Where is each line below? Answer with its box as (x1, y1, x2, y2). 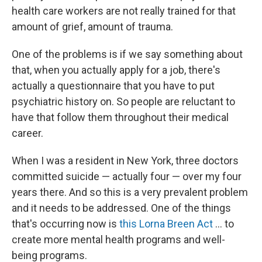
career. (12, 127, 43, 139)
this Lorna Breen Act (119, 218, 213, 230)
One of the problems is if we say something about (12, 48, 243, 60)
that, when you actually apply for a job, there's (12, 64, 220, 76)
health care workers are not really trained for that (12, 5, 236, 17)
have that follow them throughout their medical (12, 111, 229, 123)
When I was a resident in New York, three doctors (12, 154, 239, 167)
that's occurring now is (12, 218, 119, 230)
